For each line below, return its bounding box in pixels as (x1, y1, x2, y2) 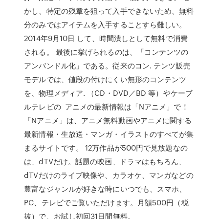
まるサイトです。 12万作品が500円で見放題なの (24, 142, 188, 153)
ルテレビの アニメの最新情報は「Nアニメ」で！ (24, 101, 189, 112)
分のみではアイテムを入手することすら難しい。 (24, 19, 187, 30)
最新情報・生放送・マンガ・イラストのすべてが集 (24, 129, 194, 139)
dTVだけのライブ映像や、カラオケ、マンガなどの (24, 170, 194, 180)
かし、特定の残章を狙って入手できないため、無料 (24, 5, 194, 16)
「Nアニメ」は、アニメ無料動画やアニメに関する (24, 115, 192, 126)
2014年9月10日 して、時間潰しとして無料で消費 (24, 33, 188, 44)
